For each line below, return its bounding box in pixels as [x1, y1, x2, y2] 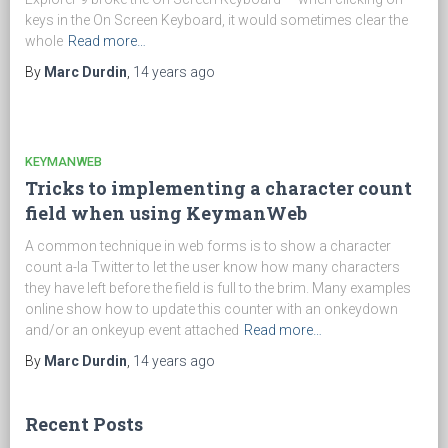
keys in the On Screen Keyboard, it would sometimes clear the [25, 12, 408, 28]
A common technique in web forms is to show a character [25, 238, 391, 254]
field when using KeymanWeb [25, 201, 307, 225]
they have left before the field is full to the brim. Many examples [25, 280, 411, 296]
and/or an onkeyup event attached [25, 322, 239, 338]
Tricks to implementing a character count [25, 176, 412, 200]
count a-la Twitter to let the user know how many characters [25, 259, 400, 275]
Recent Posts [25, 412, 143, 436]
